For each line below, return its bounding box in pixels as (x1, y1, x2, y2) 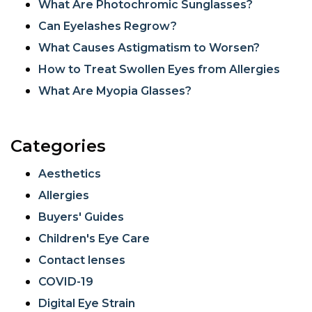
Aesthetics (38, 167, 101, 180)
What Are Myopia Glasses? (38, 84, 192, 97)
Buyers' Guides (38, 210, 124, 224)
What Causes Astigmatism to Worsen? (38, 41, 260, 54)
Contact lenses (38, 253, 125, 267)
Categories (10, 136, 106, 156)
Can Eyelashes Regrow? (38, 19, 177, 33)
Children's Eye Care (38, 232, 150, 245)
